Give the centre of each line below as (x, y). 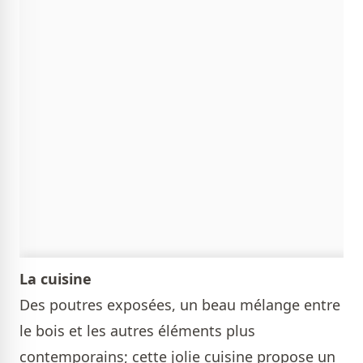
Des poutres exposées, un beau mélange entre (180, 305)
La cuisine (56, 279)
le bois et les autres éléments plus (137, 331)
